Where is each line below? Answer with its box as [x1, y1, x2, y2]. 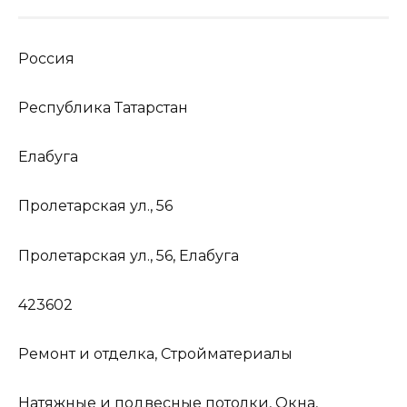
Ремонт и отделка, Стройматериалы [18, 344, 293, 362]
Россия [18, 49, 74, 67]
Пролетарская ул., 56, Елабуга [18, 246, 239, 264]
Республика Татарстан [18, 98, 188, 116]
